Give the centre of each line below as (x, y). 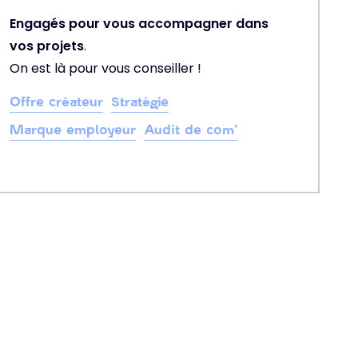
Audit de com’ (191, 129)
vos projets (47, 46)
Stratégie (140, 101)
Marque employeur (73, 129)
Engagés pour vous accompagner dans (139, 24)
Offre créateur (56, 101)
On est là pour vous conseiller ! (105, 68)
